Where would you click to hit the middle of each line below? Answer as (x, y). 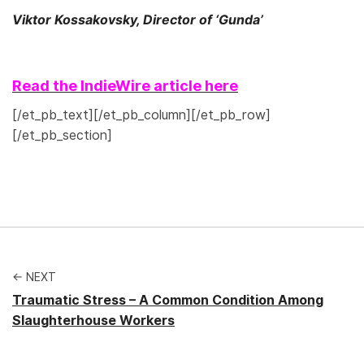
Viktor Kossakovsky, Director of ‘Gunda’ (138, 20)
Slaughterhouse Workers (93, 320)
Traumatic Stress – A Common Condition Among (168, 300)
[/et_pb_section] (62, 135)
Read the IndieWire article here (125, 86)
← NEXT (34, 277)
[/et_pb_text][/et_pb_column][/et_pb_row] (141, 115)
